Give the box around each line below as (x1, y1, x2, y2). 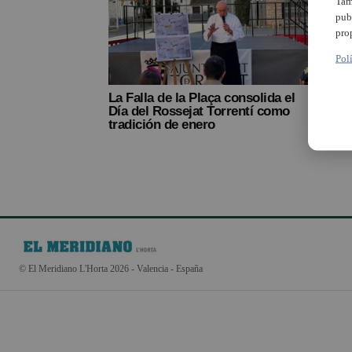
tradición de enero (108, 116, 215, 132)
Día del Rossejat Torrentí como (108, 103, 290, 119)
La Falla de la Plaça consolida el (108, 90, 295, 105)
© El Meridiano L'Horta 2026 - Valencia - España (19, 262, 203, 274)
